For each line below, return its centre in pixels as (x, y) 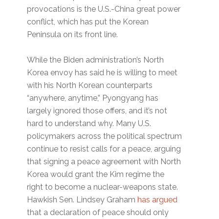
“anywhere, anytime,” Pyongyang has (93, 98)
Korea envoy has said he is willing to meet (102, 73)
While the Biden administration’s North (96, 60)
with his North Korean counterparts (90, 86)
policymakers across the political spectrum (105, 136)
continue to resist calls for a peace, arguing (104, 149)
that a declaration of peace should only (98, 213)
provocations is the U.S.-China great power (104, 9)
